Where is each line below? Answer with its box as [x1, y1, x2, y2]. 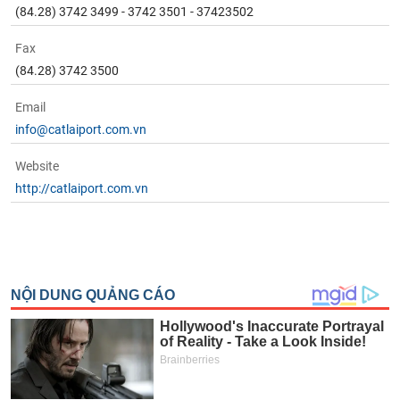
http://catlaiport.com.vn [15, 181, 149, 196]
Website [15, 159, 60, 173]
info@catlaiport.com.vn [15, 122, 147, 137]
